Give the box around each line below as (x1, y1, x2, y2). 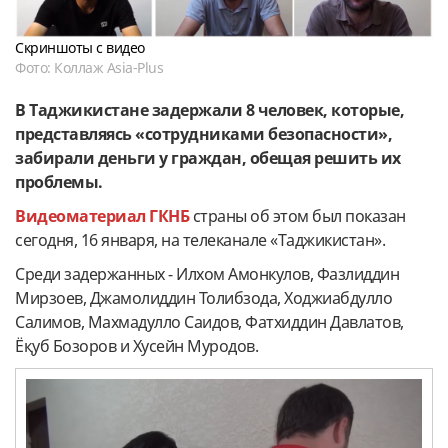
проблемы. (15, 171, 103, 194)
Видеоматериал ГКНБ (15, 205, 189, 228)
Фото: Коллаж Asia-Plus (15, 58, 163, 78)
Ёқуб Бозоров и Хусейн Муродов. (15, 335, 258, 358)
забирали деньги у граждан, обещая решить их (15, 147, 401, 170)
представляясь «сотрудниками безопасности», (15, 123, 392, 146)
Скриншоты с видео (15, 38, 145, 58)
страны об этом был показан (189, 205, 406, 228)
